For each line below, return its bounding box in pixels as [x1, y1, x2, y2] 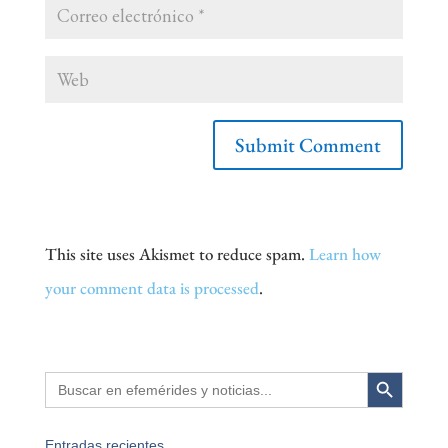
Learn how [308, 243, 381, 266]
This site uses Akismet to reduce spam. [44, 243, 309, 266]
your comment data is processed [44, 277, 259, 300]
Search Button [366, 362, 403, 380]
